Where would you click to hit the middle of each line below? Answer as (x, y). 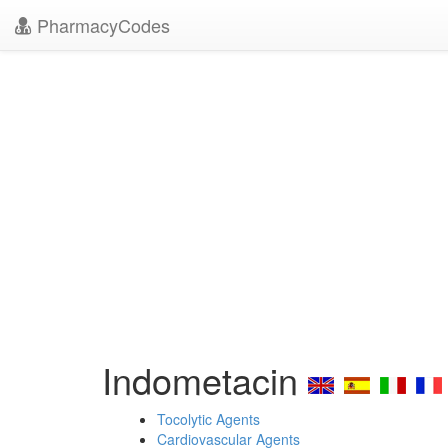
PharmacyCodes (101, 25)
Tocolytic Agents (208, 419)
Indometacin (205, 379)
